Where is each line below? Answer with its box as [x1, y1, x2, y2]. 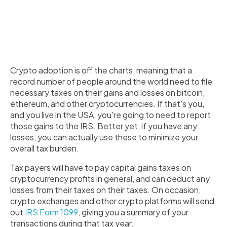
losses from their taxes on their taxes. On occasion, [10, 184, 201, 195]
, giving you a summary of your [78, 207, 188, 217]
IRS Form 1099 [25, 207, 78, 217]
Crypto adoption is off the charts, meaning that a [10, 65, 192, 75]
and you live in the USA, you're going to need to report [10, 109, 211, 120]
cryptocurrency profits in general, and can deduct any [10, 173, 210, 184]
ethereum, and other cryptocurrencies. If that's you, [10, 98, 204, 109]
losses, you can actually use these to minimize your [10, 132, 198, 142]
